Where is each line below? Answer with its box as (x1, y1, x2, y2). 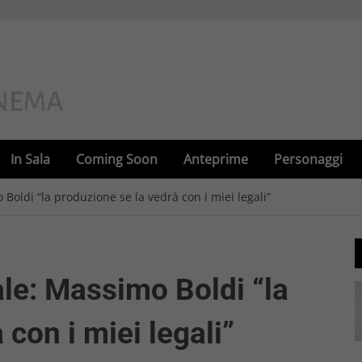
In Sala (11, 150, 50, 168)
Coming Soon (76, 150, 158, 168)
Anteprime (183, 150, 248, 168)
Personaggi (274, 150, 343, 168)
